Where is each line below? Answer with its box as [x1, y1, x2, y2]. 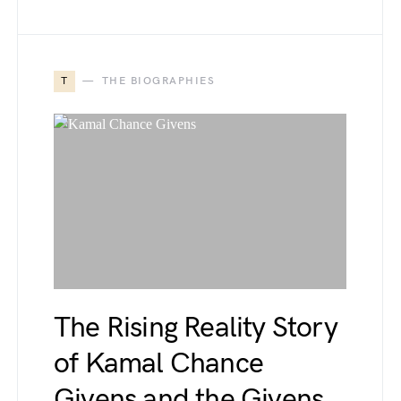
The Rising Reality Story [54, 311, 337, 346]
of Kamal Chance [54, 346, 263, 381]
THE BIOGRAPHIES [101, 74, 215, 88]
